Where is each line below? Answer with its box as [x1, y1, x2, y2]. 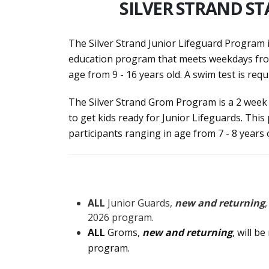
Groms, [107, 226, 142, 239]
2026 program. [88, 211, 154, 224]
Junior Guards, [105, 196, 175, 210]
